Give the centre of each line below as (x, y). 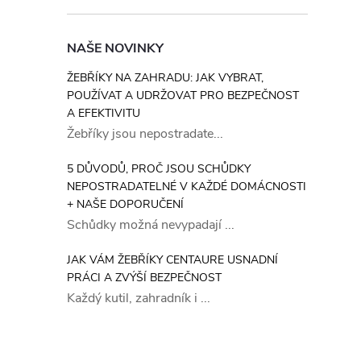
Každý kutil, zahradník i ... (139, 298)
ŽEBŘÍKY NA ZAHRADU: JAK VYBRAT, (165, 78)
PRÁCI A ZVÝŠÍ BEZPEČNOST (144, 278)
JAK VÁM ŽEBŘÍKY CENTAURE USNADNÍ (172, 260)
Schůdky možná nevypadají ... (151, 225)
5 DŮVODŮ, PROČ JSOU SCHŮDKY (159, 169)
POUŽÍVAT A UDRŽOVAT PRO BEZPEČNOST (183, 95)
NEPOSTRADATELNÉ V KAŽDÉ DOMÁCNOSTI (187, 187)
